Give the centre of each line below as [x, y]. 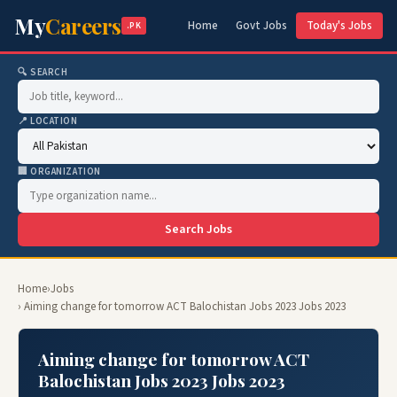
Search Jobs [198, 230]
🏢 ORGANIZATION [59, 171]
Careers [83, 26]
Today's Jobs [339, 26]
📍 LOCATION [48, 121]
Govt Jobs [261, 26]
